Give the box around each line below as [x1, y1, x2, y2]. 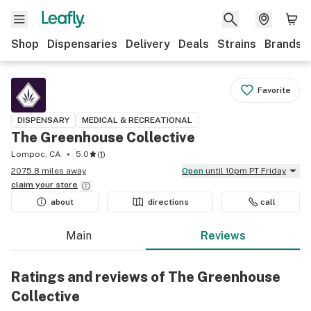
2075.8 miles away [11, 166, 86, 176]
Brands [264, 37, 302, 51]
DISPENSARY [17, 115, 69, 125]
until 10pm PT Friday [205, 166, 286, 176]
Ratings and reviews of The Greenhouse [11, 269, 280, 285]
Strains [217, 37, 256, 51]
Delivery [126, 37, 170, 51]
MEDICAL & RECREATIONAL [82, 115, 192, 125]
